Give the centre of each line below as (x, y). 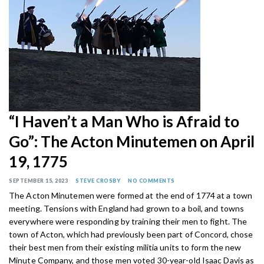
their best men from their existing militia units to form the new (125, 247)
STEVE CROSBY (98, 181)
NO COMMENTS (151, 181)
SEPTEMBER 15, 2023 (38, 181)
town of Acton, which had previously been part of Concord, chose (131, 235)
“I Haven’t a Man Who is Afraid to (124, 122)
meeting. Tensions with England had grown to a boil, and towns (127, 209)
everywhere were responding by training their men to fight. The (128, 222)
